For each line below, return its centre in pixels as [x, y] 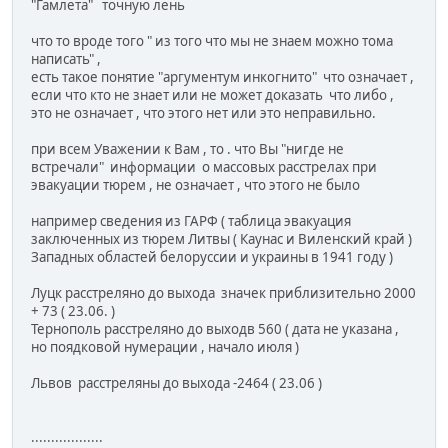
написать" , [66, 59]
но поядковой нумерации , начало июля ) [165, 347]
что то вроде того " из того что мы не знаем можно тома [212, 41]
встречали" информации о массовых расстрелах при [204, 167]
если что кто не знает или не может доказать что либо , [212, 95]
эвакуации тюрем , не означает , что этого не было [195, 185]
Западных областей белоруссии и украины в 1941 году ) [212, 257]
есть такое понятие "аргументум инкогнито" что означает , [222, 77]
